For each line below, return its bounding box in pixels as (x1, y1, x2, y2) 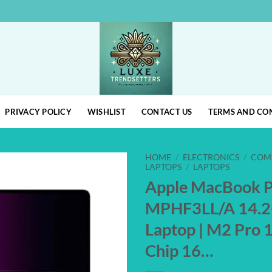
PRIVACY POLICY (5, 106, 72, 117)
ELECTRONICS (183, 152, 240, 162)
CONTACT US (141, 106, 192, 117)
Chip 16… (145, 240, 213, 260)
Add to (90, 188, 116, 199)
